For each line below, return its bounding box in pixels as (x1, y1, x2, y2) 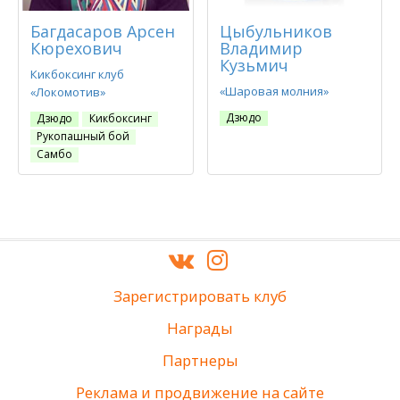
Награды (167, 318, 233, 339)
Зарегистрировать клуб (113, 286, 287, 307)
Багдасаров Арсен (30, 21, 175, 43)
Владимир (219, 37, 303, 60)
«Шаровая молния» (219, 83, 329, 100)
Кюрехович (30, 37, 122, 60)
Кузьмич (219, 54, 288, 77)
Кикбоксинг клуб (30, 66, 124, 83)
